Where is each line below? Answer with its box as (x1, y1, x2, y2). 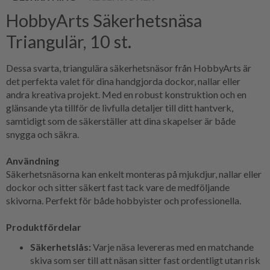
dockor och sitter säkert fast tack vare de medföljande (6, 181, 230, 193)
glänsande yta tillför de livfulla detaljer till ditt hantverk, (6, 101, 233, 113)
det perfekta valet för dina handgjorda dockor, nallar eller (6, 75, 240, 87)
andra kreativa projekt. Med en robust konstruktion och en (6, 88, 246, 100)
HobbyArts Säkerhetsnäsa (6, 10, 202, 31)
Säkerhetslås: (30, 240, 93, 253)
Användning (6, 154, 59, 166)
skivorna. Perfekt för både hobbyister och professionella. (6, 194, 241, 206)
